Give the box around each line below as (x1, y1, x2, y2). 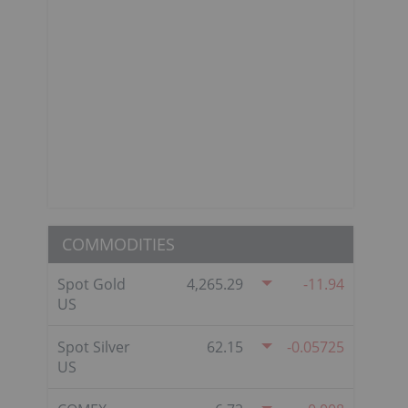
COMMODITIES (62, 232, 175, 255)
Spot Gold (57, 273, 126, 294)
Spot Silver (57, 336, 130, 357)
